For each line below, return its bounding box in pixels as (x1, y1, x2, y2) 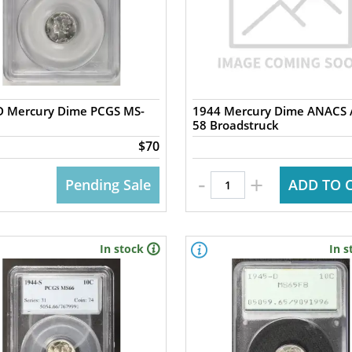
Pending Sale (64, 175, 151, 194)
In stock (99, 241, 144, 256)
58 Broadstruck (192, 117, 279, 133)
